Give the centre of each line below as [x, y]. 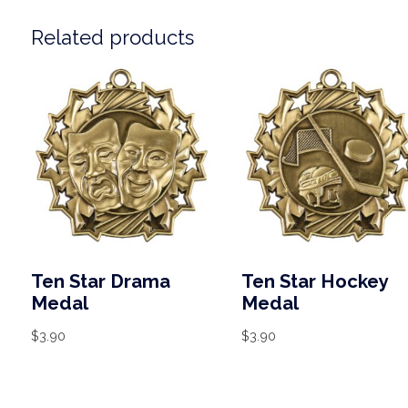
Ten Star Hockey [314, 281]
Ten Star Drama [100, 281]
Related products [112, 37]
